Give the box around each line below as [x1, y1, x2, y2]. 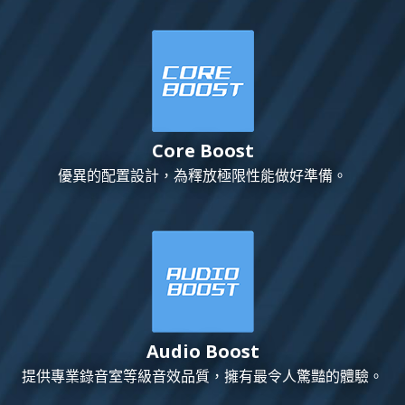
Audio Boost [146, 338, 259, 363]
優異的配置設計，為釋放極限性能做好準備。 [58, 165, 347, 185]
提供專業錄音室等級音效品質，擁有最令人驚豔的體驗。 [22, 365, 383, 386]
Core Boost [151, 137, 254, 163]
